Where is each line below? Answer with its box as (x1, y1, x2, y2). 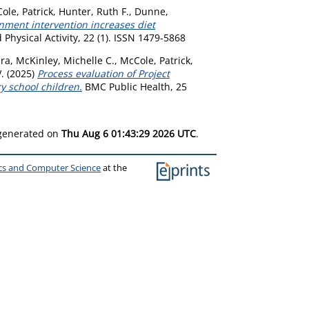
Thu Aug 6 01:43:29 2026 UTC (61, 127, 196, 140)
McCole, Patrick (120, 54, 190, 67)
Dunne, (134, 5, 168, 18)
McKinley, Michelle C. (16, 54, 114, 67)
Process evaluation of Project (37, 67, 170, 80)
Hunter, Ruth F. (59, 5, 129, 18)
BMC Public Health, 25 (82, 80, 187, 93)
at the (101, 162, 128, 174)
